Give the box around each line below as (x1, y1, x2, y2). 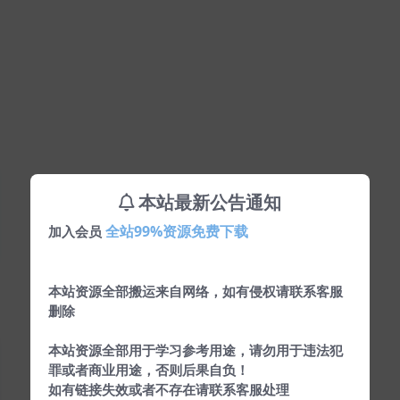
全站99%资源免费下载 (105, 221, 248, 241)
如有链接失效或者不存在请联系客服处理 (48, 379, 289, 398)
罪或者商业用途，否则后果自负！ (48, 360, 249, 379)
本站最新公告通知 (138, 189, 281, 214)
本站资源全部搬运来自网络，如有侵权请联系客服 (48, 281, 343, 300)
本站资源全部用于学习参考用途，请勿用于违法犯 (48, 340, 343, 359)
